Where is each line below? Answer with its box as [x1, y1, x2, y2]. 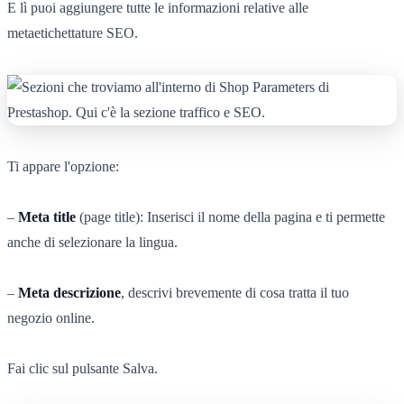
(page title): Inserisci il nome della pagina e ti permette [76, 208, 385, 225]
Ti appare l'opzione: [7, 158, 119, 174]
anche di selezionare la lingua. [7, 234, 178, 250]
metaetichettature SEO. [7, 24, 138, 41]
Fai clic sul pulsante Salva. [7, 360, 158, 376]
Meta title [18, 208, 76, 225]
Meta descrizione [18, 284, 121, 300]
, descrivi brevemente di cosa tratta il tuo [121, 284, 349, 300]
